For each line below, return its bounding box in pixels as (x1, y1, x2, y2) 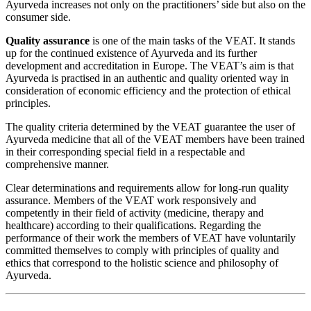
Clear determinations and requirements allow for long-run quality (6, 181, 289, 194)
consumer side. (6, 10, 79, 23)
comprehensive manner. (6, 158, 109, 170)
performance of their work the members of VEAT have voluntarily (6, 231, 296, 244)
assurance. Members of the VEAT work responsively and (6, 194, 256, 206)
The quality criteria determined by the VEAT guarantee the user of (6, 120, 295, 133)
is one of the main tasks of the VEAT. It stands (90, 34, 295, 47)
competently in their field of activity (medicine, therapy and (6, 206, 264, 219)
